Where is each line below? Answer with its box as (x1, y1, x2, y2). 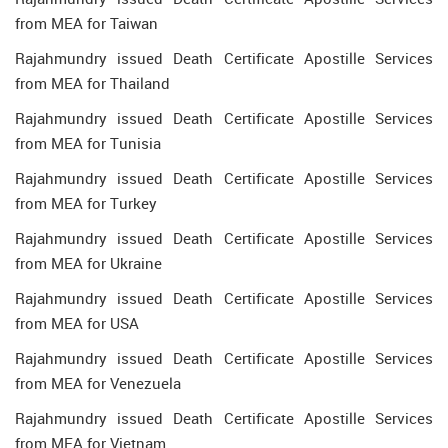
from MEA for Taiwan (15, 13, 158, 33)
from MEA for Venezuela (15, 373, 181, 393)
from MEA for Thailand (15, 73, 170, 93)
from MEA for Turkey (15, 193, 157, 213)
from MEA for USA (15, 313, 139, 333)
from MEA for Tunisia (15, 133, 161, 153)
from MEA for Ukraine (15, 253, 162, 273)
